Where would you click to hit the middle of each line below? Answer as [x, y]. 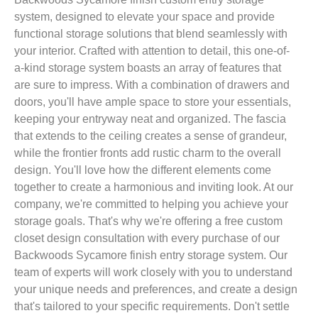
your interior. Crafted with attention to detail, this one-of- [152, 51]
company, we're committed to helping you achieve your [151, 204]
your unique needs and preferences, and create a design [156, 289]
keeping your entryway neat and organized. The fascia [150, 119]
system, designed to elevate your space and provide [144, 17]
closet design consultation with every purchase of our [147, 238]
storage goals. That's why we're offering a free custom [148, 221]
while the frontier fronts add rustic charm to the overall [148, 153]
